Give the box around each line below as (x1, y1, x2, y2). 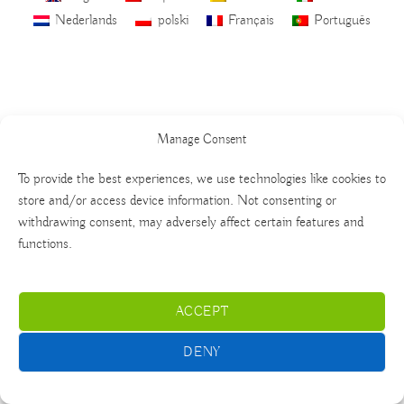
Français (227, 12, 274, 31)
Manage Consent (157, 131, 247, 148)
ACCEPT (175, 303, 229, 320)
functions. (18, 234, 72, 253)
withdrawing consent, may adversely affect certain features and (18, 213, 363, 232)
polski (157, 12, 188, 31)
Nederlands (55, 12, 118, 31)
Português (314, 12, 372, 31)
